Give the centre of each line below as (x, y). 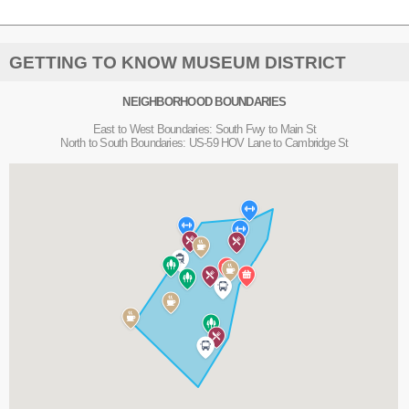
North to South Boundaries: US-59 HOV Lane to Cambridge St (204, 142)
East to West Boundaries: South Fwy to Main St (204, 129)
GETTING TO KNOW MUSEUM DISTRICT (177, 62)
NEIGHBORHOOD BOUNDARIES (204, 102)
